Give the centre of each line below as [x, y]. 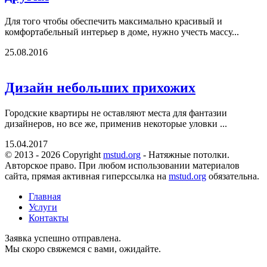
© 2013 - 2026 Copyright [54, 155]
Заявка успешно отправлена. [63, 238]
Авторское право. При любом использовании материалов [122, 166]
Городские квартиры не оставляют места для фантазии [116, 113]
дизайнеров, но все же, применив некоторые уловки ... [116, 124]
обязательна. [233, 176]
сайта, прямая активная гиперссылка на [87, 176]
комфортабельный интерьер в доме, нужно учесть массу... [122, 32]
